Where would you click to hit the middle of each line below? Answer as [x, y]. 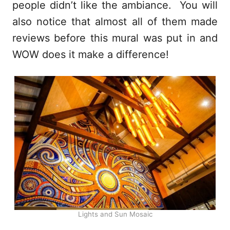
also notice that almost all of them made [115, 21]
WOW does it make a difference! [91, 54]
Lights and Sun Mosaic [115, 214]
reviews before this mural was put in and [115, 38]
